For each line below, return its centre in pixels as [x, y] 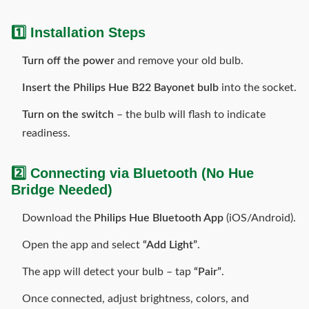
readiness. [46, 133]
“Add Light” [170, 245]
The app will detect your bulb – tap [108, 272]
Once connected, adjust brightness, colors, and [136, 299]
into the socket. [258, 88]
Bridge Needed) [62, 190]
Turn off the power [68, 61]
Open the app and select [82, 245]
